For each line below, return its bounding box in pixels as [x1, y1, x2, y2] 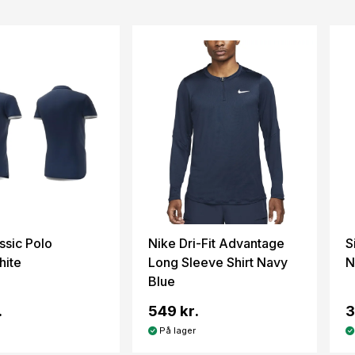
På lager [157, 325, 197, 337]
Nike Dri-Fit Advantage [148, 235, 285, 252]
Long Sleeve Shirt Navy [148, 254, 288, 271]
